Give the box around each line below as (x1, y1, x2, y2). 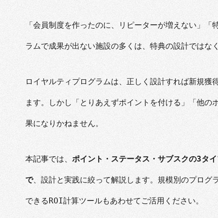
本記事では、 (25, 154, 72, 163)
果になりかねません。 (25, 118, 103, 128)
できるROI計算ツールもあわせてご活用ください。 (25, 196, 203, 205)
